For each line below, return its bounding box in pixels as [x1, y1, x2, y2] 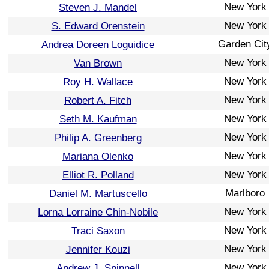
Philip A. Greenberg [54, 131, 142, 144]
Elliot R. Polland [62, 169, 134, 181]
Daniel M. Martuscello [49, 187, 147, 199]
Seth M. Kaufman [59, 113, 137, 125]
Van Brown [74, 57, 122, 69]
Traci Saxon [71, 225, 125, 237]
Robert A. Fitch [64, 94, 131, 106]
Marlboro [225, 187, 265, 199]
